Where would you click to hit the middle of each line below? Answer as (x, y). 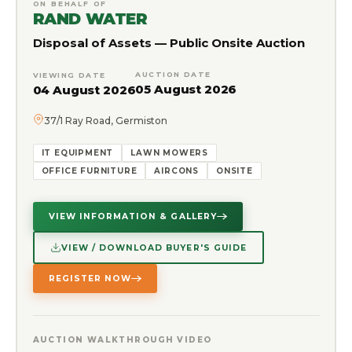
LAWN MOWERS (169, 153)
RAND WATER (90, 19)
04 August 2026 (84, 90)
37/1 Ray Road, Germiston (105, 121)
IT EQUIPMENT (77, 153)
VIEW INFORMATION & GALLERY (132, 217)
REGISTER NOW (90, 279)
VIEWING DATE (69, 75)
